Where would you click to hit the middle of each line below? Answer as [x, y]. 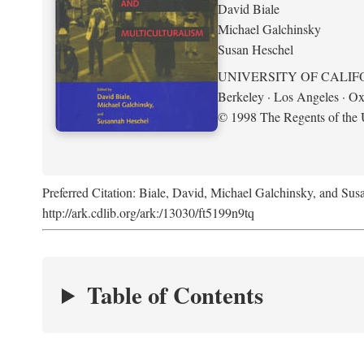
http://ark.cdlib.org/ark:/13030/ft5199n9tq [148, 212]
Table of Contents [175, 295]
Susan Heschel [256, 49]
